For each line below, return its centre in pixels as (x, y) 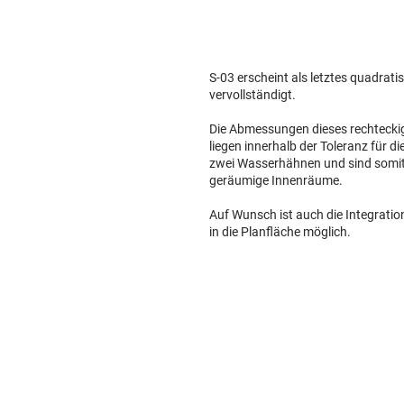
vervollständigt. (252, 95)
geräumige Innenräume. (276, 181)
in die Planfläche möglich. (280, 232)
